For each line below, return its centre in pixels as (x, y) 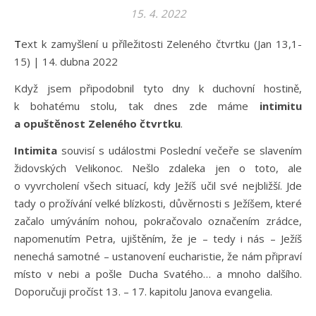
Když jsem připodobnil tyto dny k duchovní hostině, (158, 88)
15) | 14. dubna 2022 (66, 61)
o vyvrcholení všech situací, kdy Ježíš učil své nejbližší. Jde (158, 186)
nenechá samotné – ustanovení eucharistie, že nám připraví (158, 256)
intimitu (281, 106)
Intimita (36, 150)
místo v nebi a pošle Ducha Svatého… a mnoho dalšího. (158, 274)
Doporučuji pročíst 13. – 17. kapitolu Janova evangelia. (143, 291)
